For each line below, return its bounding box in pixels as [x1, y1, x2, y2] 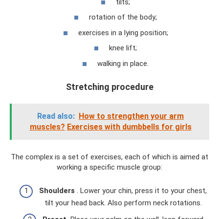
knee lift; [109, 44, 137, 53]
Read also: [37, 111, 75, 121]
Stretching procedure [66, 81, 153, 92]
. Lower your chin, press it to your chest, [75, 186, 207, 196]
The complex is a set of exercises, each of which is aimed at [11, 152, 208, 161]
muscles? [29, 122, 65, 131]
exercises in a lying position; [78, 28, 168, 37]
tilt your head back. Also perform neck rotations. [44, 198, 202, 208]
